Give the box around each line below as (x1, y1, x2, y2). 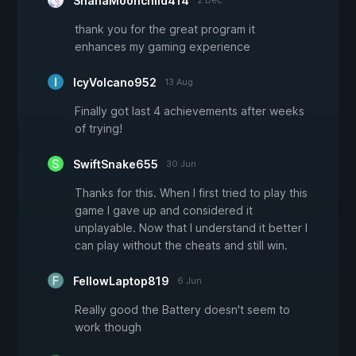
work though (75, 319, 141, 334)
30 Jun (166, 157, 196, 169)
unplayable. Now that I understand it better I (75, 220, 308, 234)
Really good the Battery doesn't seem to (75, 302, 290, 316)
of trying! (75, 121, 122, 135)
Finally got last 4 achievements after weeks (75, 103, 304, 118)
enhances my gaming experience (75, 39, 250, 53)
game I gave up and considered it (75, 203, 253, 217)
